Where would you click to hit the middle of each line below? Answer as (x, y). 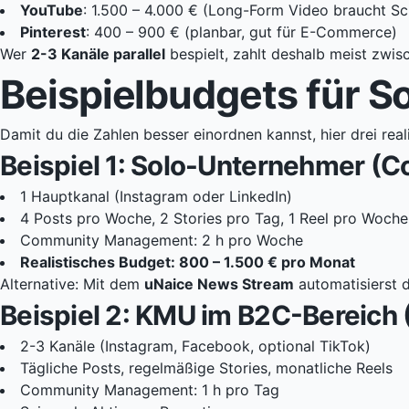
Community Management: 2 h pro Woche (162, 241)
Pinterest (53, 32)
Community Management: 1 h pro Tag (150, 390)
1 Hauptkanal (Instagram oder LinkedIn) (156, 197)
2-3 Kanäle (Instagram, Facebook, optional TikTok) (195, 346)
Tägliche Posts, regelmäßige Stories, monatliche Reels (206, 368)
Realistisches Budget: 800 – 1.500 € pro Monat (188, 262)
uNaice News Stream (219, 284)
